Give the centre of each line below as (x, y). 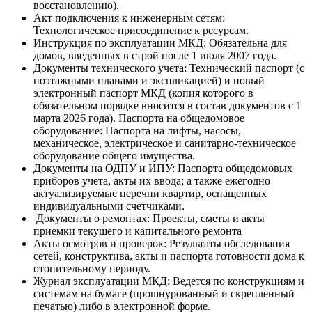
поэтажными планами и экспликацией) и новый (149, 80)
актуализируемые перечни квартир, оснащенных (150, 193)
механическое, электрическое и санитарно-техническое (165, 143)
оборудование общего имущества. (114, 155)
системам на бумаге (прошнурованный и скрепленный (164, 293)
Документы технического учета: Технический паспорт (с (169, 68)
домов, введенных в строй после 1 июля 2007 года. (155, 55)
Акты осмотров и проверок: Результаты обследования (162, 243)
